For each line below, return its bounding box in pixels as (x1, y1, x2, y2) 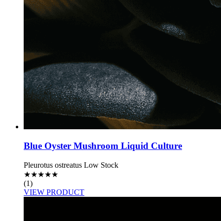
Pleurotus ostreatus (24, 160, 82, 169)
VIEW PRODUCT (24, 187, 84, 196)
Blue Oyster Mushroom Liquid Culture (24, 140, 182, 151)
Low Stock (84, 160, 118, 169)
